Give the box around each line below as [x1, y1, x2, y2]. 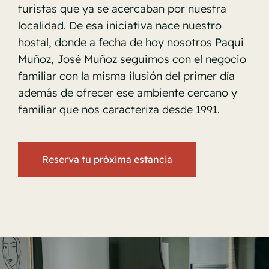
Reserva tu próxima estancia [41, 153, 172, 165]
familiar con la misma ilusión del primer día [17, 68, 235, 83]
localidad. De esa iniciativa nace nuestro [17, 18, 222, 32]
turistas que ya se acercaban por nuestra [17, 1, 226, 16]
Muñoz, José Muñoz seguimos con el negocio [17, 52, 246, 66]
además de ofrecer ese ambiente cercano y [17, 85, 237, 100]
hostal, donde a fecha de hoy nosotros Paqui [17, 35, 244, 49]
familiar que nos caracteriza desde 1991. [17, 102, 220, 116]
